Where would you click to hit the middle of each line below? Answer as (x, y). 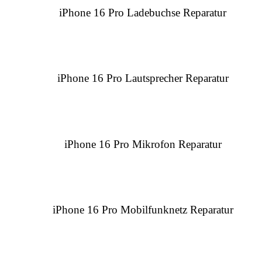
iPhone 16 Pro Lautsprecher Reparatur (143, 78)
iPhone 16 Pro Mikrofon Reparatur (143, 144)
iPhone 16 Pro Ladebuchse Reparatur (143, 12)
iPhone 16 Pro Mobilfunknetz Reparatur (143, 210)
